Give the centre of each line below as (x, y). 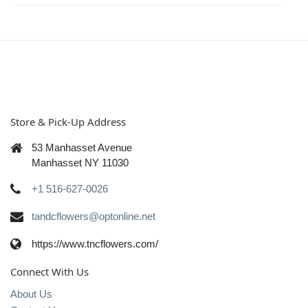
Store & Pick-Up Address (68, 121)
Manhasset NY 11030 (80, 163)
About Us (31, 294)
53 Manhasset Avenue (82, 148)
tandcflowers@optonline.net (93, 217)
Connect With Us (49, 271)
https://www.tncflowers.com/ (95, 244)
